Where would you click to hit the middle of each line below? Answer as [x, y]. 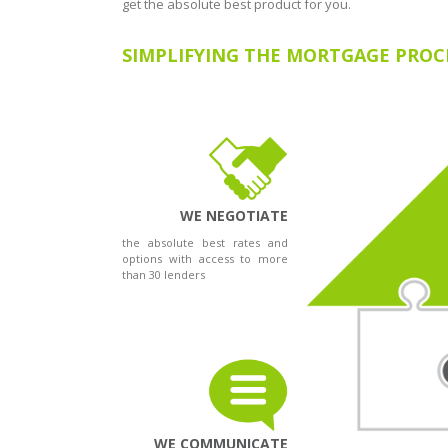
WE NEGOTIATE [234, 215]
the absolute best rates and [205, 242]
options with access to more [205, 258]
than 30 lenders [163, 274]
